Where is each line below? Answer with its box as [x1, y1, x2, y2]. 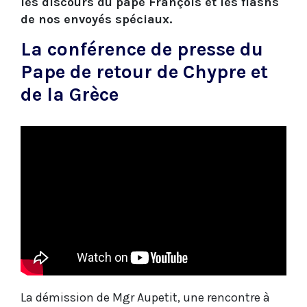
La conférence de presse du [21, 38, 263, 61]
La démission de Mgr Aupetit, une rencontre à [21, 290, 270, 306]
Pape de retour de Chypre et [21, 60, 268, 84]
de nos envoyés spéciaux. [21, 12, 172, 27]
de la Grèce [21, 83, 119, 106]
